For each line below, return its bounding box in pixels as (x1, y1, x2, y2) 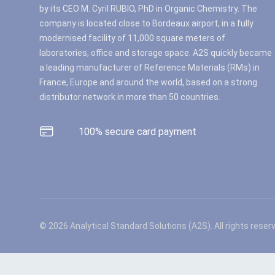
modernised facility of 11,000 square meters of (39, 33, 225, 43)
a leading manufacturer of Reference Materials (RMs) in (39, 63, 260, 72)
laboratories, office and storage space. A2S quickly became (39, 48, 272, 58)
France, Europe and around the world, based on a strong (39, 77, 257, 87)
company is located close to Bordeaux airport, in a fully (39, 18, 254, 28)
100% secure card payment (79, 126, 196, 137)
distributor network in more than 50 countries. (39, 92, 220, 102)
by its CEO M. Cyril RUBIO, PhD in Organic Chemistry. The (39, 4, 257, 14)
